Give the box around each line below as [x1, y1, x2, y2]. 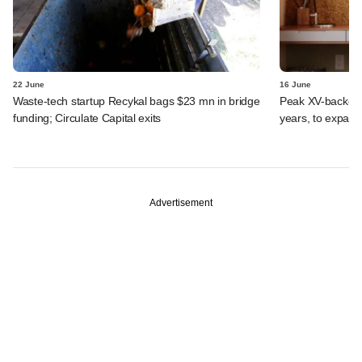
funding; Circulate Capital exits [13, 111, 162, 124]
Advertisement [149, 196, 213, 208]
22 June [13, 79, 44, 89]
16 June [280, 79, 311, 89]
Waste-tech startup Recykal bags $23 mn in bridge [13, 94, 260, 107]
